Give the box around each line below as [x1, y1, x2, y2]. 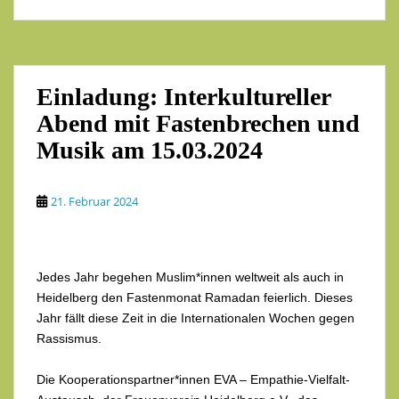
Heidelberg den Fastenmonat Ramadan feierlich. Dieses [37, 290, 353, 305]
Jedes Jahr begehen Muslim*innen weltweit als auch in [37, 270, 344, 285]
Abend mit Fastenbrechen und [37, 110, 360, 138]
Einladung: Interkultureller [37, 83, 330, 111]
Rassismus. [37, 331, 102, 346]
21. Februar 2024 [51, 193, 138, 210]
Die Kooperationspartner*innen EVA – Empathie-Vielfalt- [37, 372, 350, 387]
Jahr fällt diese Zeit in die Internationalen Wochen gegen [37, 311, 354, 326]
